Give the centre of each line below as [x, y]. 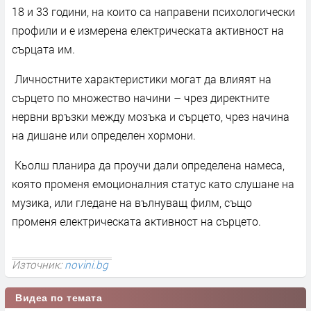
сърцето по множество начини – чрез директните [141, 97]
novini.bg [86, 264]
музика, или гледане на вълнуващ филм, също [132, 202]
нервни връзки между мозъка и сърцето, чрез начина [151, 116]
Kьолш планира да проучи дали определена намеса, [148, 165]
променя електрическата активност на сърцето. [136, 221]
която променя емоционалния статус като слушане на [153, 183]
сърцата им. [45, 49]
